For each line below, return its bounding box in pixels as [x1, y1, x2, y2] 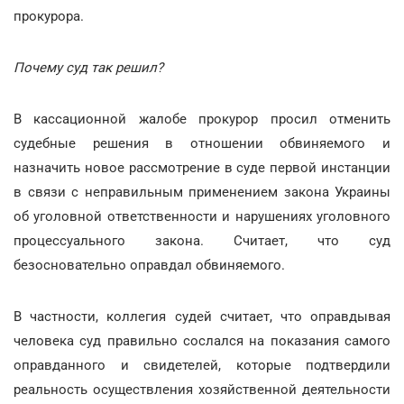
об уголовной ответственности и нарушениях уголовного [14, 208, 390, 225]
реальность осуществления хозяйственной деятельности [14, 381, 390, 398]
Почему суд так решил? [14, 60, 163, 76]
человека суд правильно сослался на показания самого [14, 333, 390, 349]
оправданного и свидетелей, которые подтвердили [14, 357, 390, 373]
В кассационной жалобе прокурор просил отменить [14, 111, 390, 127]
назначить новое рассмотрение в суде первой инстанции [14, 160, 390, 176]
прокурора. [14, 8, 84, 24]
